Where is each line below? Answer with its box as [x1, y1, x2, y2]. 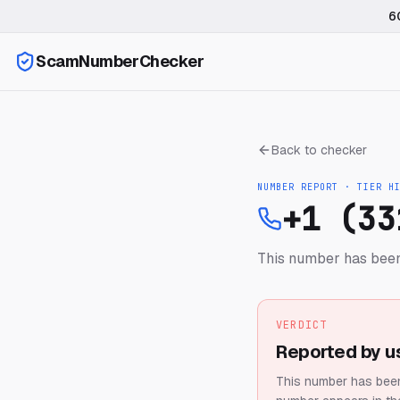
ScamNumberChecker [36, 51, 204, 71]
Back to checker [271, 142, 367, 158]
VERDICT [276, 318, 328, 332]
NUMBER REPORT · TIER [257, 181, 388, 193]
